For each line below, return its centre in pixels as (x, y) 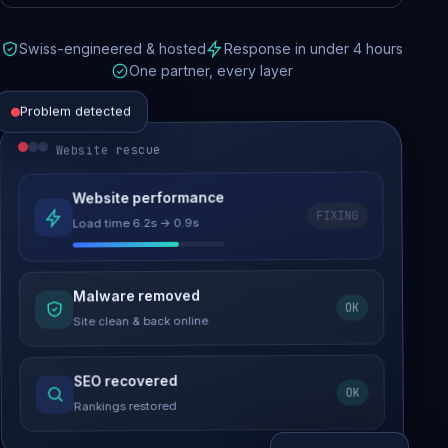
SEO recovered (125, 381)
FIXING (337, 215)
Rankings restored (125, 406)
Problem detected (75, 108)
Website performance (148, 198)
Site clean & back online (141, 321)
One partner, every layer (210, 70)
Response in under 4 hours (313, 48)
